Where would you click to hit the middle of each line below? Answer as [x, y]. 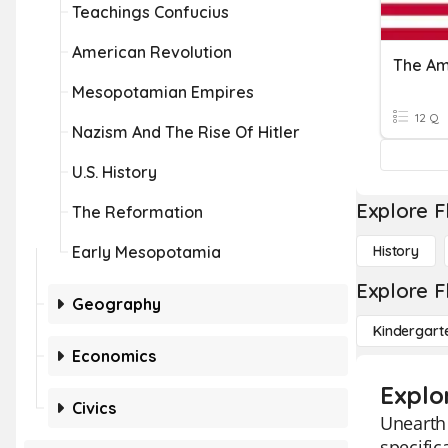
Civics [94, 408]
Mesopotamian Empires [163, 92]
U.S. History [114, 172]
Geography [116, 304]
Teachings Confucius [150, 12]
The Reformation [137, 212]
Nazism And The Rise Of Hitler [186, 132]
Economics [114, 356]
